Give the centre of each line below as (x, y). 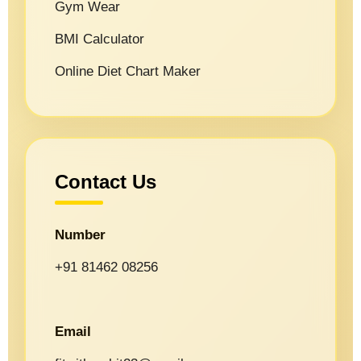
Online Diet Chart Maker (127, 71)
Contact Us (105, 181)
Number (80, 234)
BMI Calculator (99, 39)
